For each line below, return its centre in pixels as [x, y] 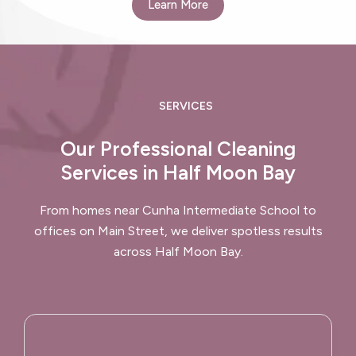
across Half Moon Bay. [178, 251]
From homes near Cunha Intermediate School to [178, 210]
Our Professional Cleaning [178, 148]
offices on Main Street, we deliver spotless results [178, 230]
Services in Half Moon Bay [178, 172]
